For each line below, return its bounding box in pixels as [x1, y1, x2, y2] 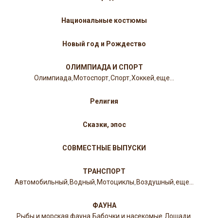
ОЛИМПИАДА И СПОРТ [65, 63, 143, 72]
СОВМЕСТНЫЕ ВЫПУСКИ [62, 144, 146, 152]
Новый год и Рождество [62, 40, 146, 48]
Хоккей [131, 74, 154, 82]
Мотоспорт [73, 74, 109, 82]
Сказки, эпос [82, 121, 126, 129]
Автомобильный [15, 178, 68, 186]
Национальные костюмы [61, 17, 147, 25]
